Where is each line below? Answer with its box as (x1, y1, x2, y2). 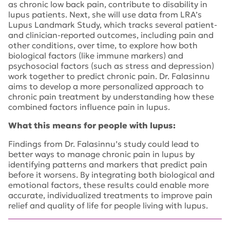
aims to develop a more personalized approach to (8, 81, 204, 91)
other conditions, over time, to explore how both (8, 40, 198, 50)
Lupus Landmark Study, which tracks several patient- (8, 20, 217, 30)
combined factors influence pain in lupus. (8, 102, 170, 112)
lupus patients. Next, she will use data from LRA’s (8, 9, 202, 20)
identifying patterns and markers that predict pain (8, 159, 207, 169)
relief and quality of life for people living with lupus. (8, 200, 208, 210)
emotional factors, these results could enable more (8, 180, 209, 190)
